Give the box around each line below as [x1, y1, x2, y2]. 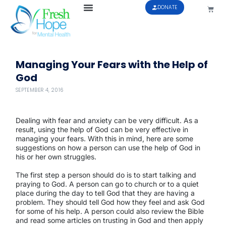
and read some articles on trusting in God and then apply [15, 216, 203, 225]
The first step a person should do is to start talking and [15, 171, 196, 180]
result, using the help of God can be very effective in [15, 125, 188, 134]
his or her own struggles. [15, 152, 96, 161]
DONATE [157, 4, 178, 11]
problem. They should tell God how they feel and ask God [15, 198, 205, 207]
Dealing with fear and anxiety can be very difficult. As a [15, 116, 198, 125]
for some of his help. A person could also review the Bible [15, 207, 204, 216]
